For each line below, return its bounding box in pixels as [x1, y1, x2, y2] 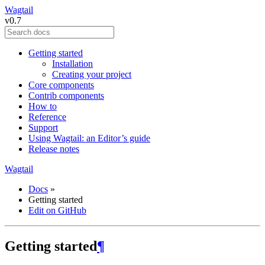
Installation [52, 59, 93, 69]
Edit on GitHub [28, 205, 86, 215]
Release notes [28, 144, 79, 154]
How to [28, 101, 57, 111]
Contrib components [28, 91, 104, 101]
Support [28, 122, 58, 132]
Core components [28, 80, 94, 90]
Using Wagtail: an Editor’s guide [28, 133, 150, 143]
